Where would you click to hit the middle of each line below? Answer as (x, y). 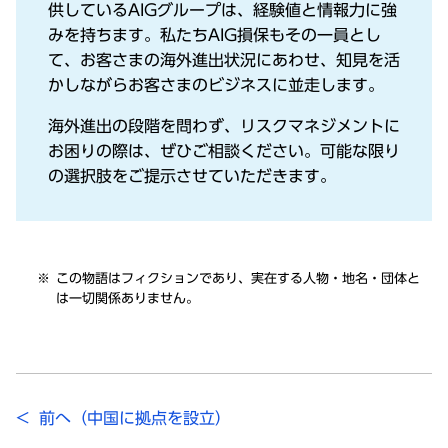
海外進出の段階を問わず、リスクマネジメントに (224, 126)
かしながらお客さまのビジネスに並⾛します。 (216, 85)
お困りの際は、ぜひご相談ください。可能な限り (224, 151)
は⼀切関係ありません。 (127, 299)
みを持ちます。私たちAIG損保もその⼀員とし (214, 35)
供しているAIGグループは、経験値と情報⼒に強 (222, 10)
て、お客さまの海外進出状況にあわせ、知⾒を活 (224, 60)
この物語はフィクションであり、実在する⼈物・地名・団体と (238, 279)
